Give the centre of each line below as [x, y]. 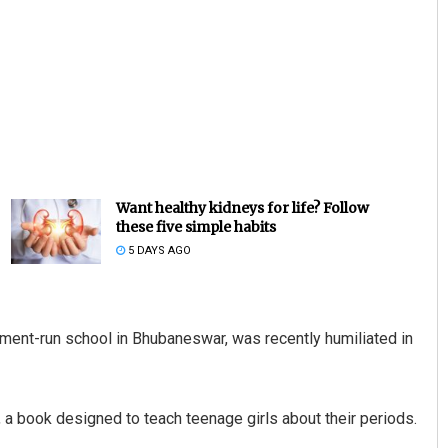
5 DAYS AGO [157, 251]
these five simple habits [195, 227]
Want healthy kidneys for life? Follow [242, 208]
